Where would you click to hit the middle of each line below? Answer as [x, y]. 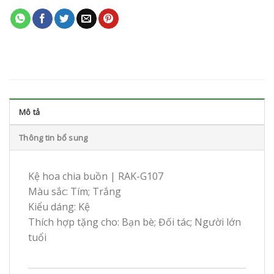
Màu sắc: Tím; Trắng [75, 191]
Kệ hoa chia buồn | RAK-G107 [96, 176]
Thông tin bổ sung [54, 137]
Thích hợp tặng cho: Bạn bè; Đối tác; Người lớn [135, 222]
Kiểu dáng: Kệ [59, 206]
